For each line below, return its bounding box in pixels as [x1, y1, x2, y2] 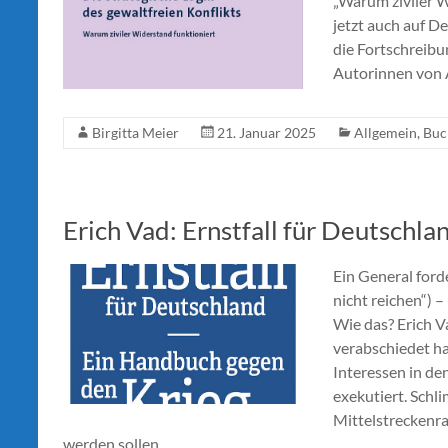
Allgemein [354, 124, 417, 142]
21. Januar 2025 [217, 124, 316, 142]
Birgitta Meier [92, 124, 179, 142]
